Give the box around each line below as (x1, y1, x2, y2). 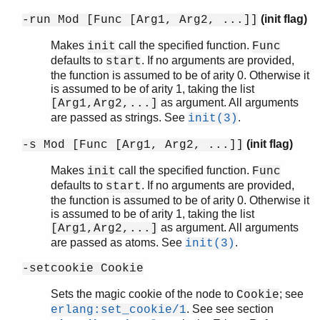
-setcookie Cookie (22, 261, 144, 275)
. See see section (186, 302, 274, 315)
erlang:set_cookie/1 (51, 303, 186, 316)
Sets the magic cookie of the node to (51, 287, 236, 300)
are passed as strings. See (51, 111, 188, 124)
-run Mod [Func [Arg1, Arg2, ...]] (22, 13, 258, 26)
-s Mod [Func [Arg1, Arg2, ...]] (22, 138, 244, 151)
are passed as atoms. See (51, 236, 185, 249)
